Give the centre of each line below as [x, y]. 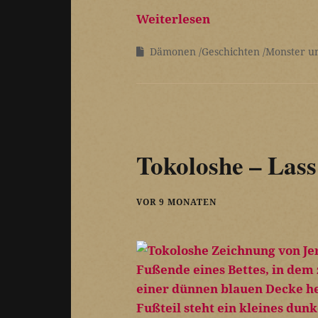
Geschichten [231, 52]
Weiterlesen [173, 19]
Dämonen [173, 52]
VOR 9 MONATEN [176, 202]
